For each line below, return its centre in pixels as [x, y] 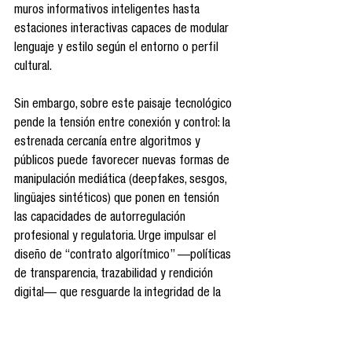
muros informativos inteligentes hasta [108, 11]
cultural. [33, 68]
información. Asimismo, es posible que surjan [123, 313]
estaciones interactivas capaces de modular [123, 30]
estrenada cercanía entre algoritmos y [109, 143]
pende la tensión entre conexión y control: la [124, 125]
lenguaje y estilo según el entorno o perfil [118, 49]
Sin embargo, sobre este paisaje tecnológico [125, 106]
